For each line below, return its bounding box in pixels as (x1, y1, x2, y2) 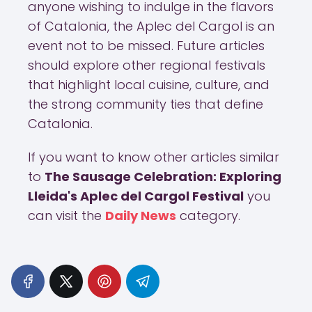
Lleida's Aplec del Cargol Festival (28, 187, 244, 205)
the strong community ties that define (28, 95, 263, 113)
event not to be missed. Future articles (28, 37, 265, 54)
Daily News (105, 207, 176, 224)
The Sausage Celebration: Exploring (45, 168, 281, 185)
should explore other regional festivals (28, 56, 265, 74)
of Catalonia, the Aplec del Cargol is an (28, 17, 274, 35)
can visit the (28, 207, 105, 224)
